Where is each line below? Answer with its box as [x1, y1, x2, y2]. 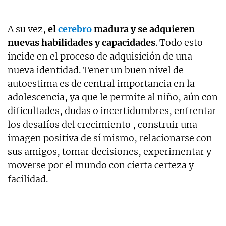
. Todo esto [155, 36, 203, 48]
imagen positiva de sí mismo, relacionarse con [8, 132, 212, 144]
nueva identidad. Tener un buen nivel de [8, 64, 184, 76]
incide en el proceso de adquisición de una [8, 50, 192, 62]
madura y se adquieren [92, 23, 195, 35]
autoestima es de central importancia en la [8, 77, 195, 89]
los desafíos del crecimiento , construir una [8, 118, 197, 130]
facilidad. [8, 173, 48, 185]
